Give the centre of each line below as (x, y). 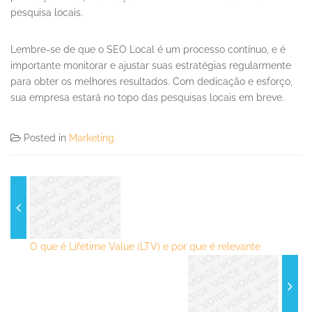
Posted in (46, 138)
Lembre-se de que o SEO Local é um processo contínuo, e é (148, 50)
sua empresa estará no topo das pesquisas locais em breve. (147, 98)
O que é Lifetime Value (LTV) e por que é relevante (145, 247)
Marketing (92, 138)
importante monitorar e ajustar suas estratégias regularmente (151, 66)
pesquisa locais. (47, 13)
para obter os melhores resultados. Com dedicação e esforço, (151, 82)
